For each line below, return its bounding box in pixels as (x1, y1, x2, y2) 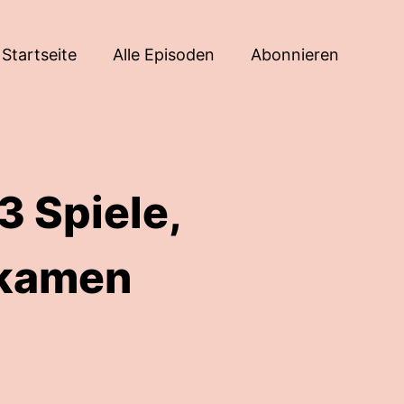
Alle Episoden (113, 44, 215, 64)
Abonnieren (251, 44, 339, 64)
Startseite (2, 44, 77, 64)
